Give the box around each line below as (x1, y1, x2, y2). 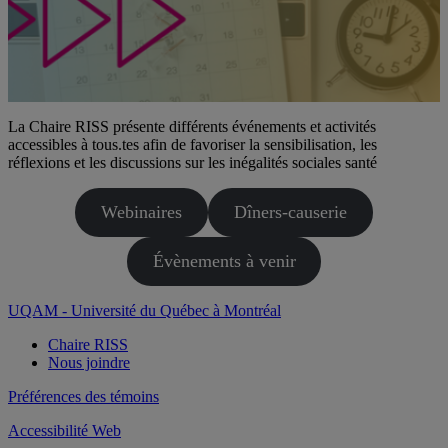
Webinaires (101, 202, 183, 223)
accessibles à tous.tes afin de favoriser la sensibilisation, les (8, 136, 377, 154)
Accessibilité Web (8, 422, 121, 440)
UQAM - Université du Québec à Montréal (8, 302, 281, 320)
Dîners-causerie (233, 202, 347, 223)
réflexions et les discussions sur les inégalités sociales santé (8, 154, 377, 172)
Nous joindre (48, 354, 130, 372)
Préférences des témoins (8, 388, 159, 406)
